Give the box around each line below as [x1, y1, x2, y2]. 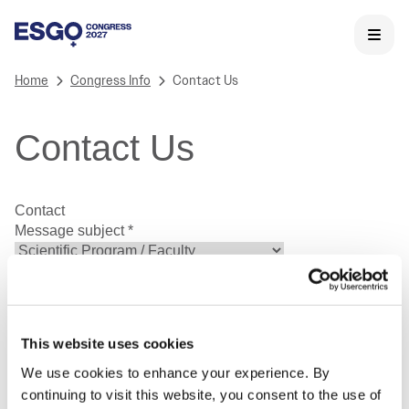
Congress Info [70, 72, 151, 89]
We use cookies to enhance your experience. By [21, 364, 330, 381]
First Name [15, 263, 89, 278]
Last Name [15, 283, 89, 299]
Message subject [15, 223, 128, 238]
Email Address [15, 303, 113, 319]
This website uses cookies [21, 335, 194, 351]
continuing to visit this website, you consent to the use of [21, 386, 382, 403]
